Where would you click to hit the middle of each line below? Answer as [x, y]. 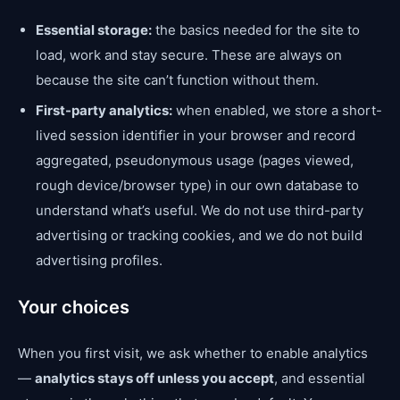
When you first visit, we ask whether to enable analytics [193, 353]
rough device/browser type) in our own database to [197, 185]
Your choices [74, 307]
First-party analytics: [104, 110]
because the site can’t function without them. [177, 80]
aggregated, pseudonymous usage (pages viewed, [195, 160]
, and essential [320, 378]
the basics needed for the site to [256, 30]
